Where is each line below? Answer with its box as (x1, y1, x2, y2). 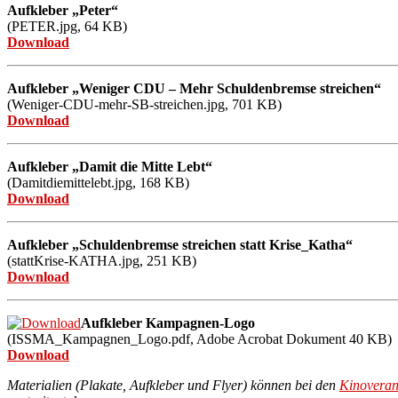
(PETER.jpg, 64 (7, 18, 99, 34)
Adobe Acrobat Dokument (196, 330, 346, 346)
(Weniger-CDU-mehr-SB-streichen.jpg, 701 (7, 96, 253, 112)
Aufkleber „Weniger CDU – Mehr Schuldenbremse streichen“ (7, 80, 381, 96)
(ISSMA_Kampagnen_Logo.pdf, (7, 330, 196, 346)
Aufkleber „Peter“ (7, 2, 118, 18)
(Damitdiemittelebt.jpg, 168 (7, 174, 164, 190)
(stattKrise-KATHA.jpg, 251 (7, 252, 168, 268)
